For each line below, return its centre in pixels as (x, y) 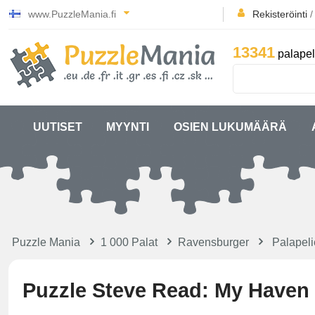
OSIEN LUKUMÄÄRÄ (230, 127)
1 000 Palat (129, 242)
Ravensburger (213, 242)
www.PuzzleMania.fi (72, 14)
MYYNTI (128, 127)
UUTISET (57, 127)
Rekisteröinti (280, 14)
